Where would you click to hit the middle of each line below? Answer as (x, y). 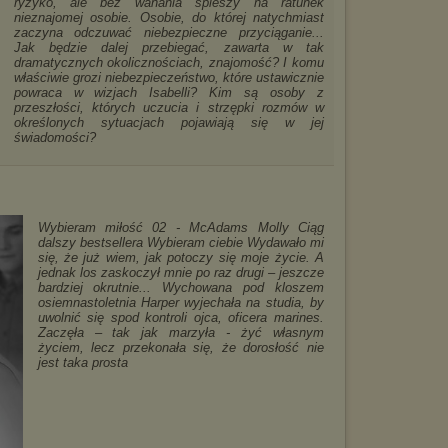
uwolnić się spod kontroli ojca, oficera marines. (180, 317)
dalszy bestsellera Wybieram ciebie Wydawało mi (180, 242)
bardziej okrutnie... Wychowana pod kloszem (180, 287)
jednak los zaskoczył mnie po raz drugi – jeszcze (180, 272)
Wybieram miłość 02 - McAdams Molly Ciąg (180, 227)
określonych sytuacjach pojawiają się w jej (168, 122)
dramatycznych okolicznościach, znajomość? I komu (168, 62)
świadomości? (54, 137)
